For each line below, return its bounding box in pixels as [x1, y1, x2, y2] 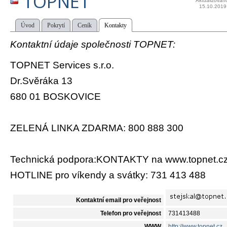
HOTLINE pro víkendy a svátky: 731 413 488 [10, 169, 206, 180]
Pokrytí [47, 22, 65, 29]
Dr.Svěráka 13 [10, 75, 72, 86]
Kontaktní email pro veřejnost [76, 197, 161, 204]
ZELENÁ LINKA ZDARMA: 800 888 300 [10, 122, 183, 133]
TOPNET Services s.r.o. [10, 59, 114, 70]
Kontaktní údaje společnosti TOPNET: [10, 39, 175, 50]
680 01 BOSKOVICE [10, 91, 101, 102]
